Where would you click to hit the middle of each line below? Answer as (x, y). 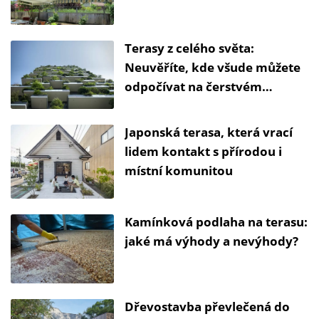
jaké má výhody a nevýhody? (213, 241)
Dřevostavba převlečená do (207, 306)
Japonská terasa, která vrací (209, 132)
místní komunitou (179, 171)
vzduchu (150, 105)
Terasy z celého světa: (189, 48)
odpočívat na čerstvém (193, 86)
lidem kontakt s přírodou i (203, 152)
